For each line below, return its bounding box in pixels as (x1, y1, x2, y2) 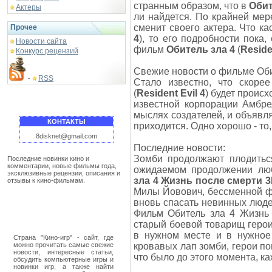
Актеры (16, 3, 41, 12)
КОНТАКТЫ (47, 118, 86, 125)
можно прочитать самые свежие (13, 241, 114, 248)
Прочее (10, 23, 37, 32)
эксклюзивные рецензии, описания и (7, 169, 120, 177)
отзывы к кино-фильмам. (7, 177, 85, 184)
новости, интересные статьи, (13, 248, 114, 256)
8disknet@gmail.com (36, 132, 97, 140)
